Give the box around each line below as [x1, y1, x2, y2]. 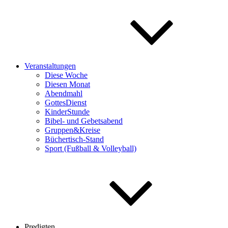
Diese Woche [45, 71, 88, 79]
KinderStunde [45, 107, 90, 116]
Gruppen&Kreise [45, 126, 100, 134]
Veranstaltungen [24, 62, 76, 70]
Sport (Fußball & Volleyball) [45, 144, 136, 153]
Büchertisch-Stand [45, 135, 104, 144]
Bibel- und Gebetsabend [45, 117, 123, 125]
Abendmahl [45, 89, 82, 98]
